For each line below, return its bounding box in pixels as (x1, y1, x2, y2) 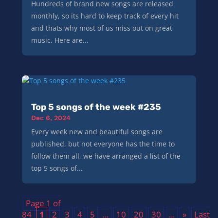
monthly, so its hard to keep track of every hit (31, 11, 179, 20)
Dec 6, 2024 (31, 113, 71, 122)
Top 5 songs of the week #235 (31, 101, 161, 112)
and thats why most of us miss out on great (31, 23, 172, 33)
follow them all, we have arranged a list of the (31, 151, 181, 161)
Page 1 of (25, 197, 61, 209)
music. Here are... (31, 35, 89, 45)
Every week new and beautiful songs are (31, 127, 163, 136)
